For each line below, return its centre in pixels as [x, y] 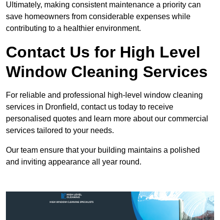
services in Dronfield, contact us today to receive [90, 107]
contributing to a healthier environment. [73, 28]
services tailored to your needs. [60, 131]
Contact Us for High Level [103, 52]
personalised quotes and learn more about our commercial [107, 119]
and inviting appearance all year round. [74, 162]
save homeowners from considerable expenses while [98, 17]
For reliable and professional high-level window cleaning [104, 95]
